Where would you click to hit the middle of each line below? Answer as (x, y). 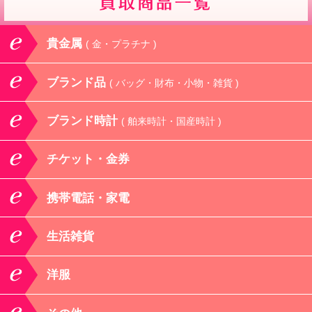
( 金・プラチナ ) (122, 44)
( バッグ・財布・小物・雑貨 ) (174, 83)
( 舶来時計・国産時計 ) (172, 121)
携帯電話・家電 (88, 198)
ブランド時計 (84, 120)
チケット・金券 (88, 159)
